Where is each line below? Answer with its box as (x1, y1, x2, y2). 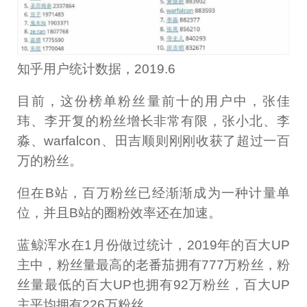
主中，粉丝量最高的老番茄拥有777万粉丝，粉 (17, 257, 290, 272)
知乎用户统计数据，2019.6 (17, 62, 176, 77)
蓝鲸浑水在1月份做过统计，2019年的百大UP (17, 237, 290, 252)
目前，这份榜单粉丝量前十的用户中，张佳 (17, 94, 290, 109)
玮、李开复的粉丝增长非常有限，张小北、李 (17, 114, 290, 129)
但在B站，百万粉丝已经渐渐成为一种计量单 (17, 186, 290, 201)
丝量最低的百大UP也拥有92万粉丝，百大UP (17, 277, 290, 292)
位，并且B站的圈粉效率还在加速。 (17, 206, 222, 221)
